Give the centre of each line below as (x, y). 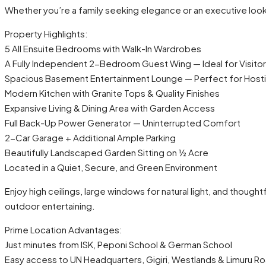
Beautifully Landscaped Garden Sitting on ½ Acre (107, 153)
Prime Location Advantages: (64, 230)
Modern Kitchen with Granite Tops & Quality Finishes (112, 93)
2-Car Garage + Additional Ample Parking (90, 138)
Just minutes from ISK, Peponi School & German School (118, 245)
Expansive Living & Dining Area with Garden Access (110, 108)
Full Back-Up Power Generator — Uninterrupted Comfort (123, 123)
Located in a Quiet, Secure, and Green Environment (111, 167)
